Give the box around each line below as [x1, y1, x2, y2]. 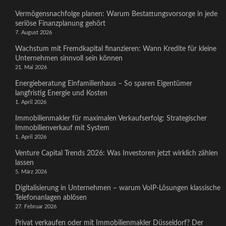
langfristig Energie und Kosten [15, 90, 107, 97]
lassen [15, 159, 34, 166]
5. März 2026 [15, 169, 47, 175]
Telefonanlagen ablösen [15, 194, 87, 201]
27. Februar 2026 [15, 204, 56, 209]
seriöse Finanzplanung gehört [15, 20, 105, 27]
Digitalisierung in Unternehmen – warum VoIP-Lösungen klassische [15, 185, 220, 192]
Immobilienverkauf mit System [15, 125, 109, 132]
